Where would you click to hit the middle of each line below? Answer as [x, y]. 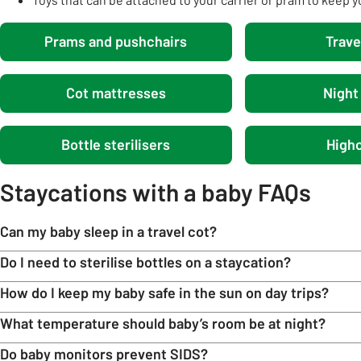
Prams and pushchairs [116, 41]
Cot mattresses [116, 93]
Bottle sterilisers [116, 145]
